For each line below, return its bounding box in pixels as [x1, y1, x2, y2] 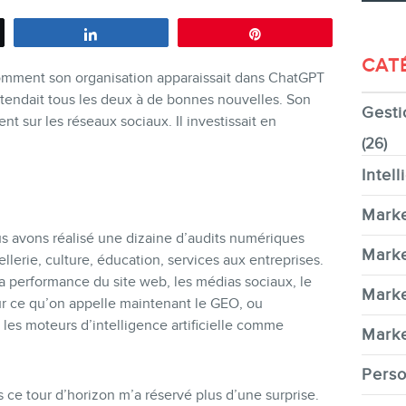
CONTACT [121, 106, 285, 142]
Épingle [274, 26, 314, 40]
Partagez [110, 26, 158, 40]
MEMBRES [121, 243, 285, 279]
